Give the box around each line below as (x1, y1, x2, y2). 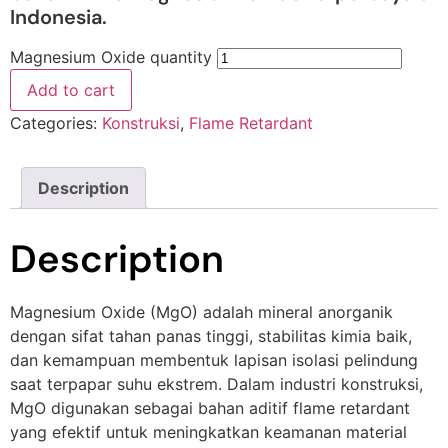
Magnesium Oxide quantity (10, 47, 212, 68)
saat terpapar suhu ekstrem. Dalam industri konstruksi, (10, 373, 423, 394)
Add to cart (27, 80, 115, 101)
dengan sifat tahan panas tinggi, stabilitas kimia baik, (10, 325, 412, 346)
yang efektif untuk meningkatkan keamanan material (10, 421, 407, 442)
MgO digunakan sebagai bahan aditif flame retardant (10, 397, 410, 418)
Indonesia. (10, 4, 107, 31)
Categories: (10, 113, 102, 134)
